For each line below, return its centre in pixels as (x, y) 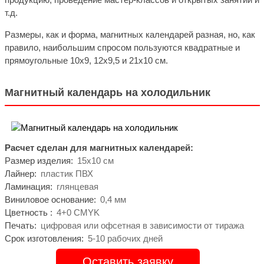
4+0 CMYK (78, 212)
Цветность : (28, 212)
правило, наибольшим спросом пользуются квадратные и (122, 47)
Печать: (20, 225)
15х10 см (95, 160)
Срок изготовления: (44, 238)
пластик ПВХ (67, 173)
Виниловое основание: (50, 199)
